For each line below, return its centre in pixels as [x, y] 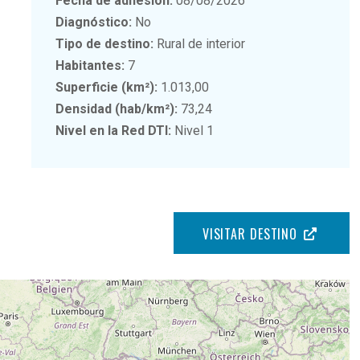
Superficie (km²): [107, 87]
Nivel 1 [193, 130]
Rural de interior [200, 43]
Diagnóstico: [94, 22]
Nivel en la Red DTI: [114, 130]
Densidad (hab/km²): [117, 108]
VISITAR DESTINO [250, 233]
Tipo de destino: [105, 43]
